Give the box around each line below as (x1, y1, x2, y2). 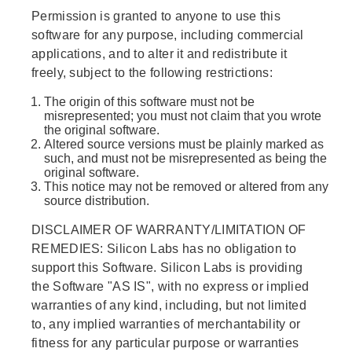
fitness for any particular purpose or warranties (31, 336, 299, 350)
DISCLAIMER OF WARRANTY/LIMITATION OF (31, 223, 306, 237)
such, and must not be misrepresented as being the (44, 152, 327, 166)
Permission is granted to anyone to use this (31, 9, 280, 24)
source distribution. (44, 194, 149, 208)
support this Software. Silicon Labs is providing (31, 261, 303, 275)
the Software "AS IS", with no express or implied (31, 280, 310, 294)
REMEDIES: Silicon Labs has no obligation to (31, 242, 296, 256)
